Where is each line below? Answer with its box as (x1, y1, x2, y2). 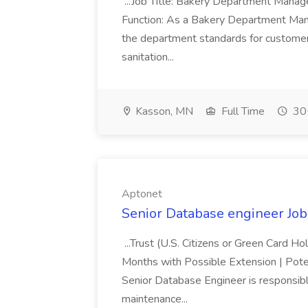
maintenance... (122, 291, 190, 307)
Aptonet (122, 186, 162, 201)
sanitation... (122, 49, 177, 65)
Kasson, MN (133, 104, 193, 119)
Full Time (219, 104, 265, 119)
